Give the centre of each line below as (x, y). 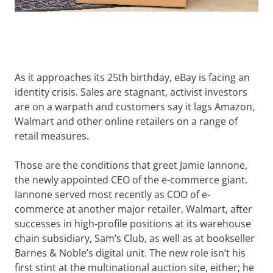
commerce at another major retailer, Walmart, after (133, 209)
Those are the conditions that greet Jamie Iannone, (131, 165)
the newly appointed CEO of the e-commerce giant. (131, 179)
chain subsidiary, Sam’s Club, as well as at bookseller (135, 238)
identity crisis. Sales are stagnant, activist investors (131, 92)
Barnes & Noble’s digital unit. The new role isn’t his (130, 253)
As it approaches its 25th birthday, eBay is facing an (132, 77)
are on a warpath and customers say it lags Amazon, (135, 106)
